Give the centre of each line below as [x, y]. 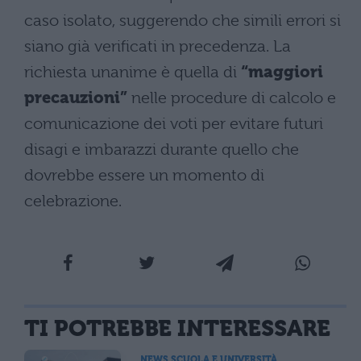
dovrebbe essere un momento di [144, 175]
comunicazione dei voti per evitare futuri [174, 123]
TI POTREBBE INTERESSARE [177, 328]
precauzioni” [76, 98]
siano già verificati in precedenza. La [158, 46]
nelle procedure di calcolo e [232, 98]
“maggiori [282, 72]
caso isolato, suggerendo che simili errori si [183, 20]
